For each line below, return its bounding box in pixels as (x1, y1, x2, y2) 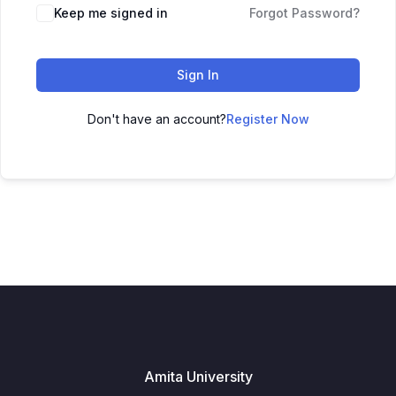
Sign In (177, 67, 219, 82)
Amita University (143, 368, 253, 385)
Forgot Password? (249, 5, 360, 20)
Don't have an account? (87, 111, 226, 126)
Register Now (225, 111, 309, 126)
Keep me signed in (54, 5, 168, 20)
